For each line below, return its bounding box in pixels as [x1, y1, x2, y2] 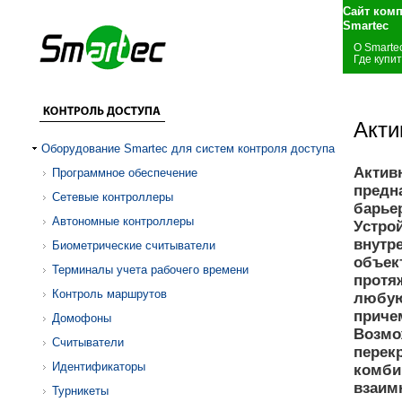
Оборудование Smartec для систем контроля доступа [41, 142, 335, 155]
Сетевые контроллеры [52, 190, 173, 204]
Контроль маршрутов [52, 287, 167, 301]
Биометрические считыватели [52, 239, 215, 252]
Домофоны [52, 311, 111, 325]
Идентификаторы [52, 360, 145, 373]
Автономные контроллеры [52, 214, 194, 228]
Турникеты [52, 384, 109, 398]
